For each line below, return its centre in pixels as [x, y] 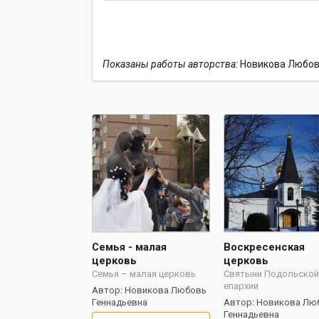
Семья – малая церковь [143, 273]
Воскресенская [265, 247]
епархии [241, 286]
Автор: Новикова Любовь [149, 291]
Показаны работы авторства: [170, 64]
